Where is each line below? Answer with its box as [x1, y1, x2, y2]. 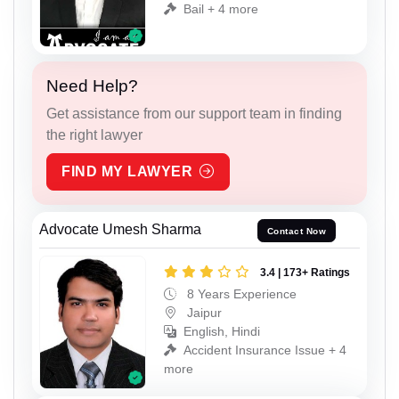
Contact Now [266, 225, 327, 236]
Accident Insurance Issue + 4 [183, 343, 346, 358]
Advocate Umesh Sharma [39, 222, 201, 238]
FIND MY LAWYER [61, 164, 192, 180]
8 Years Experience [183, 287, 297, 302]
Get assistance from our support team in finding [46, 106, 342, 122]
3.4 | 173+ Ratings [260, 266, 350, 280]
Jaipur [183, 305, 222, 321]
